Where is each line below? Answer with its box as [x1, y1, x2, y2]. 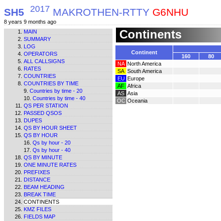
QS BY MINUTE [24, 154, 62, 160]
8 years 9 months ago [4, 19, 56, 25]
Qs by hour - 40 [33, 147, 71, 153]
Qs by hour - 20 [33, 140, 71, 146]
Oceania [127, 98, 147, 104]
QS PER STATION [24, 103, 68, 109]
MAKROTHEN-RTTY [50, 6, 152, 19]
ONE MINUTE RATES [24, 162, 76, 168]
